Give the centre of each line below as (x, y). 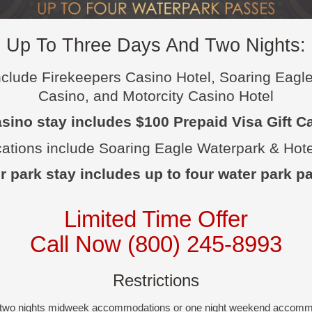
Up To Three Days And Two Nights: (156, 46)
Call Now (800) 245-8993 (156, 244)
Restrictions (156, 280)
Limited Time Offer (156, 219)
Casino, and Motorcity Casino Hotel (156, 95)
